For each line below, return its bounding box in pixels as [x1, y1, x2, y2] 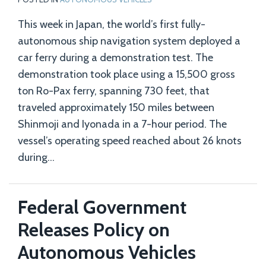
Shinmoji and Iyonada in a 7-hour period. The [18, 118, 227, 131]
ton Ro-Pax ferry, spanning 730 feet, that [18, 84, 210, 97]
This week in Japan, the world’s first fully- [18, 18, 205, 31]
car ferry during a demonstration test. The [18, 51, 213, 64]
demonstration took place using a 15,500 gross [18, 68, 235, 81]
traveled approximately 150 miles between [18, 101, 214, 114]
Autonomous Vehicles [18, 240, 196, 264]
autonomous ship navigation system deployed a [18, 34, 240, 47]
